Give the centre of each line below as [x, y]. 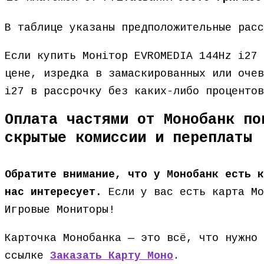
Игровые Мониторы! [60, 210]
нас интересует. [53, 192]
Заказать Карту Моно [112, 256]
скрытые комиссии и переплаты [128, 138]
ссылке [27, 256]
